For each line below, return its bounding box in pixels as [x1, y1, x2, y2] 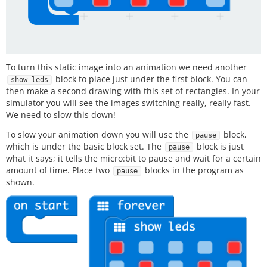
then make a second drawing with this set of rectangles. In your [6, 85, 260, 97]
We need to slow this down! [6, 109, 116, 121]
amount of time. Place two [6, 164, 112, 176]
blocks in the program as [142, 164, 244, 176]
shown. [6, 176, 35, 188]
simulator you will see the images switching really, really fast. [6, 97, 251, 109]
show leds [11, 76, 48, 85]
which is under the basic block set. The [6, 140, 164, 152]
